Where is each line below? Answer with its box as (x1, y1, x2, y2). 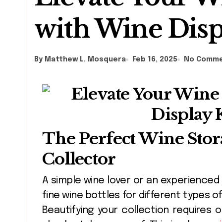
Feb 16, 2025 (132, 55, 177, 63)
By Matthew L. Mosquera (34, 55, 126, 63)
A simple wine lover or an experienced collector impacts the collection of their (42, 175, 49, 186)
